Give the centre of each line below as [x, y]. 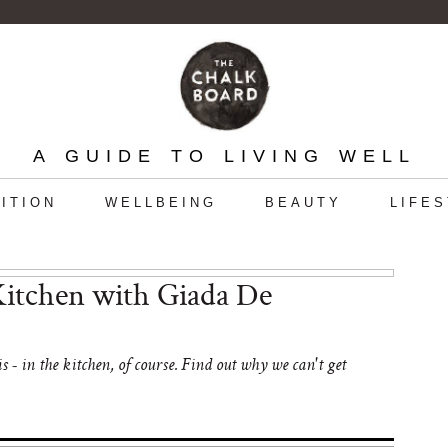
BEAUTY [303, 202]
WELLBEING [160, 202]
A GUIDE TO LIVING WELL [224, 156]
